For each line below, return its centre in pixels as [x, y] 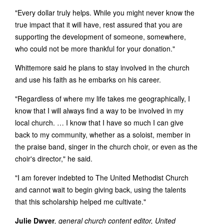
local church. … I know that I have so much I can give [99, 123]
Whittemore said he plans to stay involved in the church [102, 68]
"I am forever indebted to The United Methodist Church [102, 178]
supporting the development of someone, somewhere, [100, 37]
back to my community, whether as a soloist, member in [103, 135]
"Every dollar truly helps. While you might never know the [105, 13]
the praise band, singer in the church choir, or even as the [106, 147]
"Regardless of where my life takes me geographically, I [102, 99]
